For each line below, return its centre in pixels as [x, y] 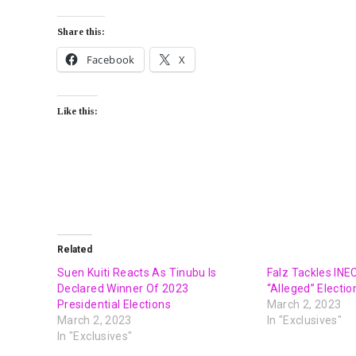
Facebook [110, 60]
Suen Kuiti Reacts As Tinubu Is [137, 273]
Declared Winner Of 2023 [123, 289]
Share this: [81, 32]
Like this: [77, 112]
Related [75, 250]
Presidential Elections [114, 305]
